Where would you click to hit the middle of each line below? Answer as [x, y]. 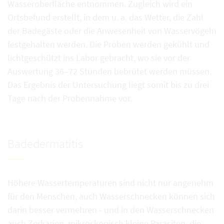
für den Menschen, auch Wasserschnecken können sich [111, 196]
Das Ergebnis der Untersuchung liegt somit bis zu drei [108, 84]
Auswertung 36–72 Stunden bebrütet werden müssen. [109, 71]
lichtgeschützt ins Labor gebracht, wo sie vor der [99, 57]
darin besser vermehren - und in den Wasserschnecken [111, 209]
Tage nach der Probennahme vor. [70, 98]
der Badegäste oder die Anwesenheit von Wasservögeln [112, 30]
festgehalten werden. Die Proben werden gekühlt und [108, 44]
